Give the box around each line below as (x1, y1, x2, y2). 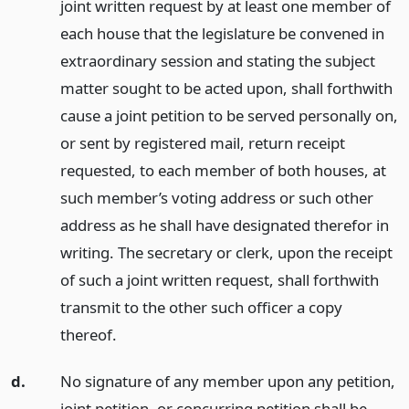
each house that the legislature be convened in (59, 23, 384, 45)
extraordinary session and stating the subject (59, 50, 375, 72)
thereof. (59, 324, 117, 346)
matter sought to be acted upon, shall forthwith (59, 78, 393, 100)
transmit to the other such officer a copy (59, 297, 342, 319)
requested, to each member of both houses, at (59, 160, 386, 182)
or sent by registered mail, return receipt (59, 132, 345, 154)
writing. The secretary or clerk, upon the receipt (59, 242, 393, 264)
